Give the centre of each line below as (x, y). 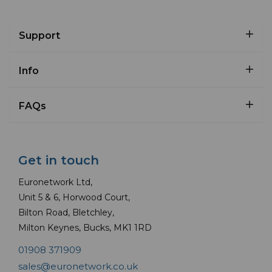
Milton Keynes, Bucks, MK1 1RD (85, 227)
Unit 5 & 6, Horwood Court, (74, 197)
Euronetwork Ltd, (55, 182)
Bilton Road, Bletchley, (66, 212)
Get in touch (59, 160)
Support (39, 35)
